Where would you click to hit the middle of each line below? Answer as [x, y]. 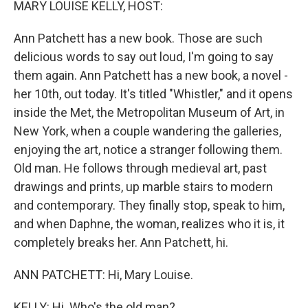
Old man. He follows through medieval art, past [140, 168]
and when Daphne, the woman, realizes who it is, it [149, 224]
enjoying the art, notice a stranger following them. [148, 150]
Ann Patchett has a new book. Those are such [138, 38]
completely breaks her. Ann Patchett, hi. [121, 242]
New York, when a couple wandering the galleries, [147, 131]
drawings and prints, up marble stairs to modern [143, 187]
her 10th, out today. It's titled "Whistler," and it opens [153, 94]
